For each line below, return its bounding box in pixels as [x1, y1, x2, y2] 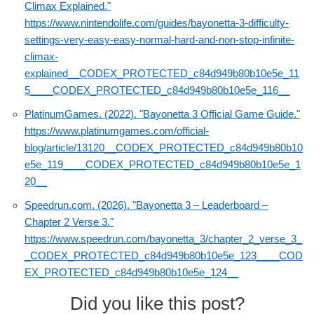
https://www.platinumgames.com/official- [25, 125, 209, 137]
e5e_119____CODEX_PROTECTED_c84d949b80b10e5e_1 [25, 158, 301, 171]
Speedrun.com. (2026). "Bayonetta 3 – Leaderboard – [25, 199, 268, 212]
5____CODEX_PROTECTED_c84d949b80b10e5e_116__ [25, 84, 289, 97]
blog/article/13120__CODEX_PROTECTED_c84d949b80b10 [25, 142, 303, 154]
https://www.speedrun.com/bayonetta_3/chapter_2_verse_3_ [25, 233, 302, 245]
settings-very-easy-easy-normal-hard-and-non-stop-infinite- [25, 34, 294, 46]
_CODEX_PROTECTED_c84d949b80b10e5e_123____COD [25, 250, 303, 262]
